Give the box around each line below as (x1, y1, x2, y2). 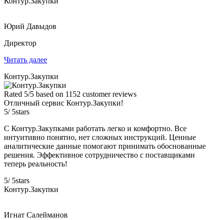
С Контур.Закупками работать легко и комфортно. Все (4, 124, 187, 133)
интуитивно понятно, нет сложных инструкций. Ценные (4, 133, 196, 141)
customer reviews (81, 89, 137, 98)
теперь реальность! (4, 159, 67, 168)
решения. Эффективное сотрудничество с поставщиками (4, 150, 195, 159)
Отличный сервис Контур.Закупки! (4, 98, 123, 107)
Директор (4, 38, 36, 47)
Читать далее (4, 55, 47, 64)
